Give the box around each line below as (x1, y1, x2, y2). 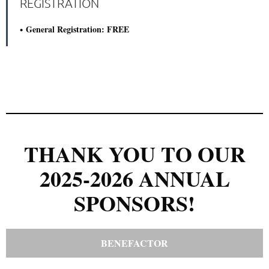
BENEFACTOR (101, 235, 168, 250)
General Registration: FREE (26, 22, 129, 35)
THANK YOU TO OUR (23, 138, 246, 169)
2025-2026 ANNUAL (39, 162, 230, 194)
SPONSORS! (74, 187, 195, 219)
